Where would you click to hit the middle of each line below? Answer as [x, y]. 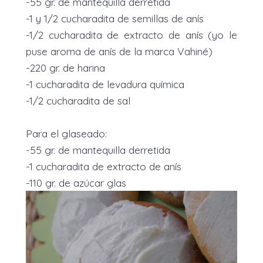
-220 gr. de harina [65, 67]
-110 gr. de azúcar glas [76, 182]
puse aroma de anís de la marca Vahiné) [119, 51]
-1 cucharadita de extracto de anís [104, 166]
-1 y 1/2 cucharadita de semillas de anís [115, 18]
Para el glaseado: [66, 133]
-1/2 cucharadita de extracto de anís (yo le [131, 34]
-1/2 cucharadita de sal [78, 100]
